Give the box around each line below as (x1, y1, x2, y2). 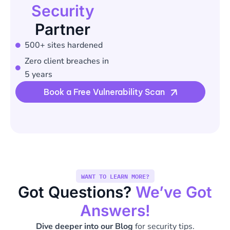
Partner (35, 20, 90, 39)
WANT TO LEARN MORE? (81, 171, 149, 181)
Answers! (80, 201, 150, 220)
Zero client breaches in (24, 55, 109, 67)
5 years (24, 68, 52, 80)
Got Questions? (18, 183, 136, 201)
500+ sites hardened (24, 39, 103, 51)
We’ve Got (136, 183, 212, 201)
